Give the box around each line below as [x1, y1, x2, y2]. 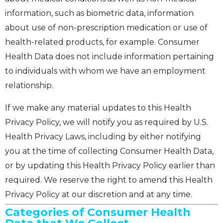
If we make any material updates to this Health [5, 103, 191, 113]
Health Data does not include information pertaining [5, 52, 214, 62]
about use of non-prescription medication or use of [5, 23, 208, 33]
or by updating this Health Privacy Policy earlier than [5, 161, 215, 171]
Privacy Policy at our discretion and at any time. [5, 190, 192, 200]
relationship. [5, 81, 53, 91]
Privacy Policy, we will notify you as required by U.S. [5, 117, 208, 127]
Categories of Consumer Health [5, 206, 191, 220]
